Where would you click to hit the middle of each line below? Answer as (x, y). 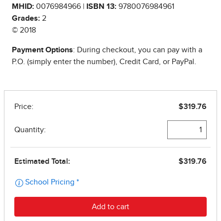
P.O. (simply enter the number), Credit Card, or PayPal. (104, 62)
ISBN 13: (101, 7)
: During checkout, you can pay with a (138, 50)
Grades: (26, 18)
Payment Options (42, 50)
